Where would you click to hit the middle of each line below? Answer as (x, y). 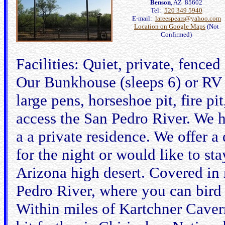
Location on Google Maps (170, 26)
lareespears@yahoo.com (188, 18)
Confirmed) (177, 34)
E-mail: (144, 18)
